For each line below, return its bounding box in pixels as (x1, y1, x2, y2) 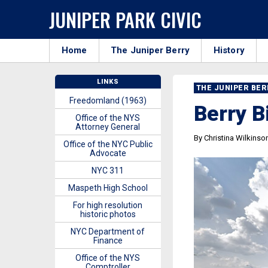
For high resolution (73, 200, 143, 210)
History (214, 45, 245, 56)
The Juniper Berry (111, 45, 190, 56)
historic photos (80, 209, 136, 219)
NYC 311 (92, 166, 124, 175)
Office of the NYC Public (63, 139, 153, 149)
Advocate (89, 148, 126, 158)
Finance (93, 236, 123, 245)
